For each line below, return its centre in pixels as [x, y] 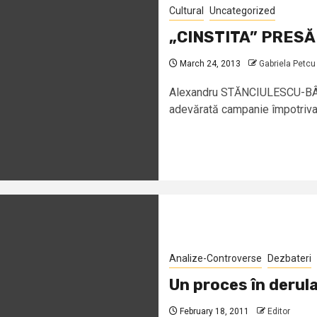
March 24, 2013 [209, 63]
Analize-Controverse [215, 258]
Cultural [186, 10]
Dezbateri [289, 258]
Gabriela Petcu [287, 63]
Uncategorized [242, 10]
